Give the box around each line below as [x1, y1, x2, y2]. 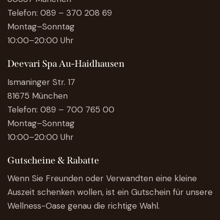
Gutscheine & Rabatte [7, 154, 99, 166]
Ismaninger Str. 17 [7, 76, 75, 87]
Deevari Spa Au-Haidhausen [7, 58, 124, 70]
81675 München [7, 90, 68, 101]
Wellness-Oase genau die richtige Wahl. [7, 200, 160, 212]
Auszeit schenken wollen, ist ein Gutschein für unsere [7, 187, 213, 198]
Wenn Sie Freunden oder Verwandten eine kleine [7, 173, 197, 184]
